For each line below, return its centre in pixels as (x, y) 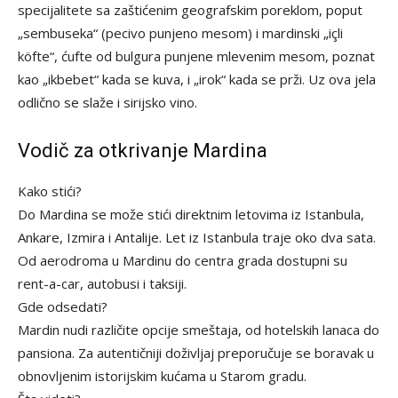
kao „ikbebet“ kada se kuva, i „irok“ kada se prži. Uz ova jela (197, 79)
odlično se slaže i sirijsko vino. (107, 102)
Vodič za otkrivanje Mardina (143, 150)
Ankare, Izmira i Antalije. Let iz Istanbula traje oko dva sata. (197, 237)
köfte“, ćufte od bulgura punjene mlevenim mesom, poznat (196, 56)
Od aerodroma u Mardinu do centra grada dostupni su (183, 260)
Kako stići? (50, 191)
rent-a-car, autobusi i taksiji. (102, 283)
